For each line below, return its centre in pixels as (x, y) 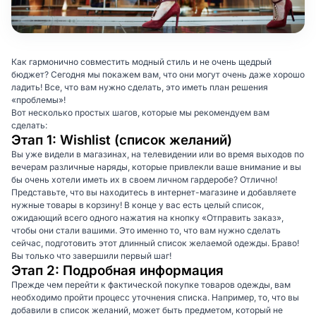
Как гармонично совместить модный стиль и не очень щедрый (141, 61)
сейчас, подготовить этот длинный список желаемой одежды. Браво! (155, 243)
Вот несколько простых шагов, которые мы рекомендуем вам (140, 112)
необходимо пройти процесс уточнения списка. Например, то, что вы (155, 297)
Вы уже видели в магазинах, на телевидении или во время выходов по (158, 154)
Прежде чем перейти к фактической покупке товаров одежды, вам (151, 284)
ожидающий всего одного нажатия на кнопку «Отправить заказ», (147, 217)
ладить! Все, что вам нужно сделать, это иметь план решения (140, 87)
